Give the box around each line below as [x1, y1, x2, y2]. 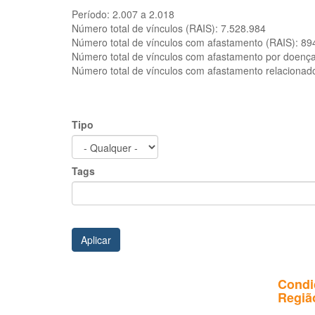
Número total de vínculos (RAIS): [72, 21, 221, 35]
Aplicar [81, 233, 111, 247]
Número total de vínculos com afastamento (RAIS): [72, 35, 301, 49]
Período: [72, 7, 112, 21]
